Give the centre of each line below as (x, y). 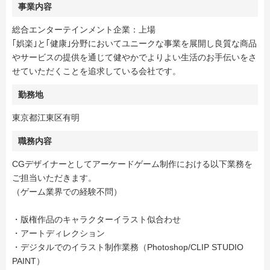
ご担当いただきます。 (54, 178)
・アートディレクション (58, 234)
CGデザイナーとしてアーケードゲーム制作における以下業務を (132, 164)
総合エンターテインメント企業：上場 (84, 30)
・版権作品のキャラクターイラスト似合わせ (96, 220)
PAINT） (28, 261)
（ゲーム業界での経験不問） (67, 192)
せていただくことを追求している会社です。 (96, 71)
